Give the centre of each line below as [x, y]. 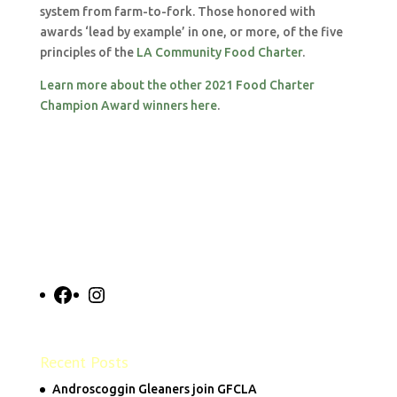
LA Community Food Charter [218, 52]
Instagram [136, 293]
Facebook [101, 293]
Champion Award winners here [128, 105]
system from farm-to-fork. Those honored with [177, 12]
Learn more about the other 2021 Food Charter [177, 85]
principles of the [86, 52]
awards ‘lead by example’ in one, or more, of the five [191, 32]
